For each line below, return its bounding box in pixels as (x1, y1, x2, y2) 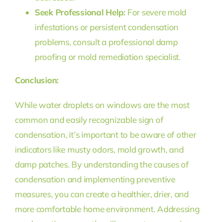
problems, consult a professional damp (34, 36, 178, 47)
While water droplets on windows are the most (14, 99, 190, 110)
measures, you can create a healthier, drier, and (14, 188, 189, 199)
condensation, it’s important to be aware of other (14, 129, 196, 140)
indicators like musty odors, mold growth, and (14, 144, 184, 155)
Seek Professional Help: (34, 6, 126, 17)
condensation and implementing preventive (14, 173, 175, 184)
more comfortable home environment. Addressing (14, 203, 200, 214)
